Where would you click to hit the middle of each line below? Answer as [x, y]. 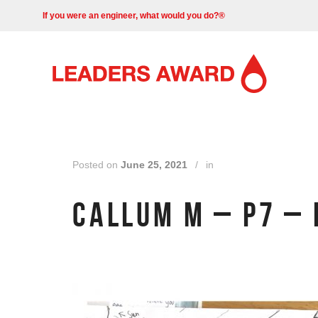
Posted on [97, 165]
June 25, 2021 [155, 165]
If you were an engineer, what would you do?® [134, 16]
